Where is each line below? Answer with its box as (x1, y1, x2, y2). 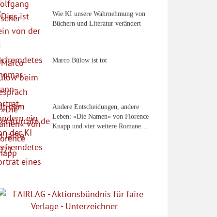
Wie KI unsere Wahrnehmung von (52, 10, 145, 17)
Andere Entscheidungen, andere (52, 103, 139, 110)
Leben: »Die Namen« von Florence (52, 112, 149, 120)
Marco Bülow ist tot (52, 56, 107, 64)
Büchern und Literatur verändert (52, 19, 141, 27)
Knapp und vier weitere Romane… (52, 122, 148, 130)
